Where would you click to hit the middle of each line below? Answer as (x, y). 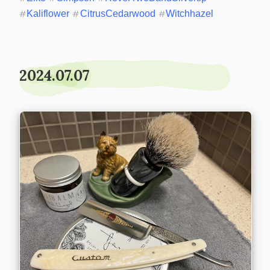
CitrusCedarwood (118, 13)
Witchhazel (190, 13)
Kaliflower (48, 13)
